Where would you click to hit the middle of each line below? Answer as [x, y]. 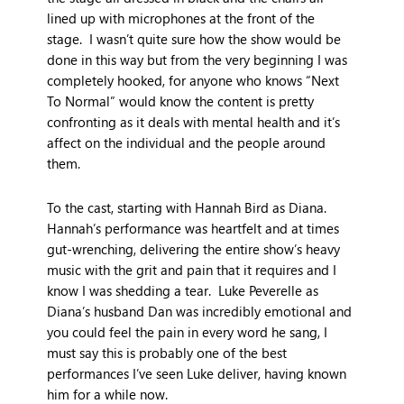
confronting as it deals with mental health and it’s [194, 121]
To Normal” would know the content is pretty [181, 101]
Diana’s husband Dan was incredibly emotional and [200, 311]
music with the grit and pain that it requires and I [192, 269]
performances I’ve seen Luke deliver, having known [197, 373]
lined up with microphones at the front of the [181, 18]
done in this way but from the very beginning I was [197, 59]
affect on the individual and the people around [187, 142]
